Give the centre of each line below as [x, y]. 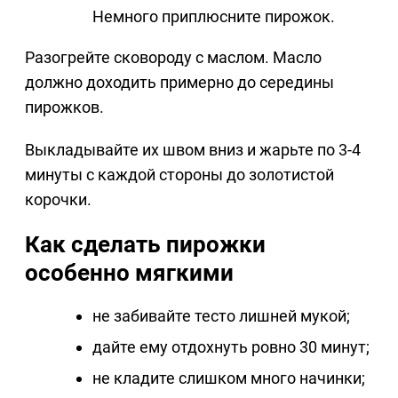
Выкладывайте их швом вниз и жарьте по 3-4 [193, 150]
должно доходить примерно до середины [179, 83]
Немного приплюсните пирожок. [214, 17]
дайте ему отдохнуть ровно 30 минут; [231, 347]
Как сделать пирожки [145, 245]
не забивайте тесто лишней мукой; [221, 316]
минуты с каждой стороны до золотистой [179, 175]
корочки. [58, 200]
